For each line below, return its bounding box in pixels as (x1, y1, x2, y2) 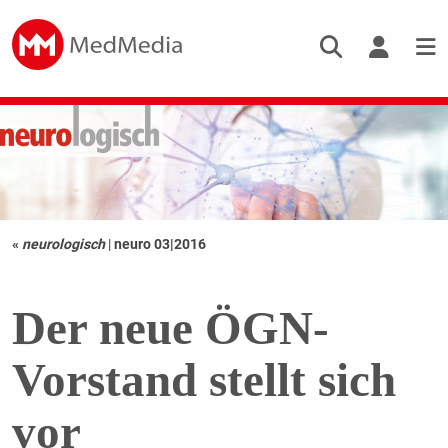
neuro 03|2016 (113, 236, 206, 253)
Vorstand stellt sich (11, 354, 396, 407)
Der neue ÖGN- (11, 302, 329, 355)
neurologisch (21, 236, 105, 253)
